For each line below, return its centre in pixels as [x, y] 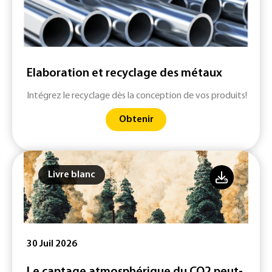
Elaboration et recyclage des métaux [124, 74]
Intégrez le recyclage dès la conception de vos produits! [137, 96]
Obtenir [136, 119]
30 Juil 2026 [52, 244]
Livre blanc [72, 175]
